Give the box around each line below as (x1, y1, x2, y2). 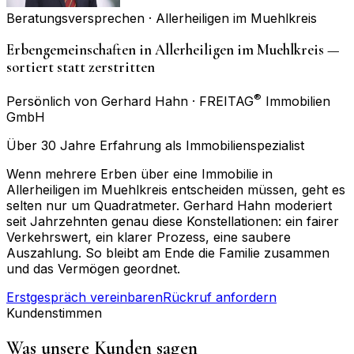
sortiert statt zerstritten (6, 58, 155, 76)
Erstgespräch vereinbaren (6, 288, 163, 305)
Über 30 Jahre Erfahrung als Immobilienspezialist (6, 137, 304, 153)
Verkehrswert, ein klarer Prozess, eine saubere (6, 228, 291, 245)
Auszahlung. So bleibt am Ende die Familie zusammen (6, 244, 330, 261)
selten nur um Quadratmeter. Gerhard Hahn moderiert (6, 197, 332, 213)
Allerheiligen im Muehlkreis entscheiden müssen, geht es (6, 181, 345, 198)
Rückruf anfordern (163, 288, 277, 305)
